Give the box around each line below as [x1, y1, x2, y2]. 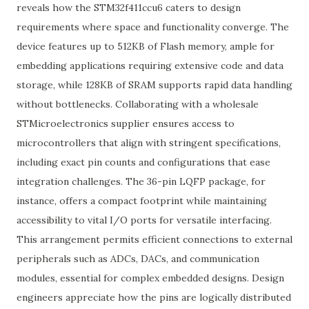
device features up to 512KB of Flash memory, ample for [17, 40, 275, 52]
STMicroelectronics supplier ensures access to [17, 117, 235, 130]
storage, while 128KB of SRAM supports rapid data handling [17, 79, 292, 91]
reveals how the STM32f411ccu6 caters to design [17, 1, 241, 14]
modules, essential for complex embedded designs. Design [17, 272, 284, 284]
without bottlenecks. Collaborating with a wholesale [17, 98, 259, 110]
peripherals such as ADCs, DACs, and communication [17, 252, 259, 265]
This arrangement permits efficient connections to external [17, 233, 292, 246]
